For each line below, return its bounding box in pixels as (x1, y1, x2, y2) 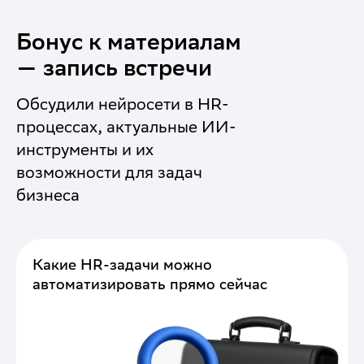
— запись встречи (16, 54, 218, 81)
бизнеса (16, 185, 80, 205)
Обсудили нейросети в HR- (16, 94, 229, 114)
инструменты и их (16, 140, 154, 159)
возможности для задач (16, 162, 202, 182)
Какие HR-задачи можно (32, 256, 212, 274)
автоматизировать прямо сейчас (32, 275, 267, 293)
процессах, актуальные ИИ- (16, 117, 236, 136)
